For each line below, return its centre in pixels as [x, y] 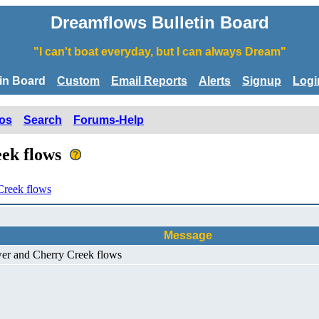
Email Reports [149, 80]
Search [43, 120]
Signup [262, 80]
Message [188, 235]
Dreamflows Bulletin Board [159, 22]
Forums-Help [109, 120]
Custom [78, 80]
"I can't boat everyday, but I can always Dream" [159, 52]
